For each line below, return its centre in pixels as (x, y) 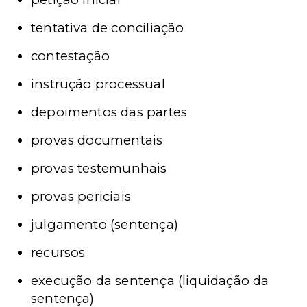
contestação (71, 56)
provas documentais (97, 140)
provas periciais (81, 196)
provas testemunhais (99, 168)
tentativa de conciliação (108, 28)
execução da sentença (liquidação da (150, 281)
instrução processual (98, 84)
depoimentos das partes (109, 112)
